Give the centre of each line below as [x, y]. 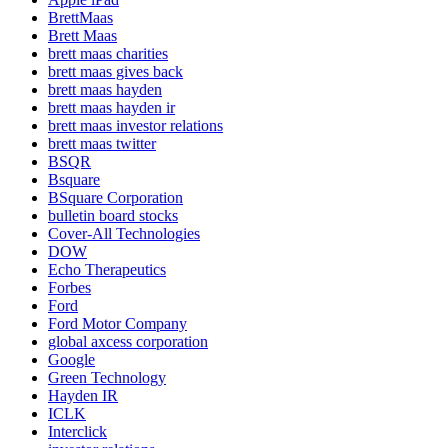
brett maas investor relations [135, 126]
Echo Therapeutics [107, 270]
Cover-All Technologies [124, 234]
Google [71, 360]
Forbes [69, 288]
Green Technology [107, 378]
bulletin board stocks [113, 216]
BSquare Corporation [115, 198]
